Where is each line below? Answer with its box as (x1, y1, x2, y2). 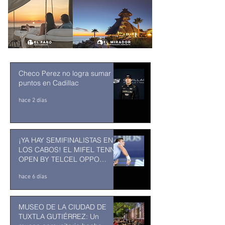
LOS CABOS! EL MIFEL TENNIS (19, 145, 122, 155)
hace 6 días (19, 173, 47, 181)
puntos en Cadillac (19, 78, 79, 88)
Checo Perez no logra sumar (19, 69, 111, 78)
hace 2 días (19, 97, 47, 104)
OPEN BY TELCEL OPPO (19, 155, 99, 164)
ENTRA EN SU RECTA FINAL (19, 164, 109, 174)
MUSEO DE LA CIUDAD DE (19, 202, 106, 212)
